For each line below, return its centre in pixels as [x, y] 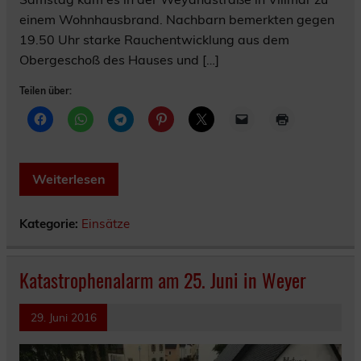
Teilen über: [46, 91]
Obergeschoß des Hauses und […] [119, 60]
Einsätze [106, 224]
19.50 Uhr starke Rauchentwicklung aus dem [154, 40]
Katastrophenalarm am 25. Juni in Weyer [163, 280]
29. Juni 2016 [63, 317]
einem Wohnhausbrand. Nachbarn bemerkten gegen [177, 20]
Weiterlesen [69, 179]
